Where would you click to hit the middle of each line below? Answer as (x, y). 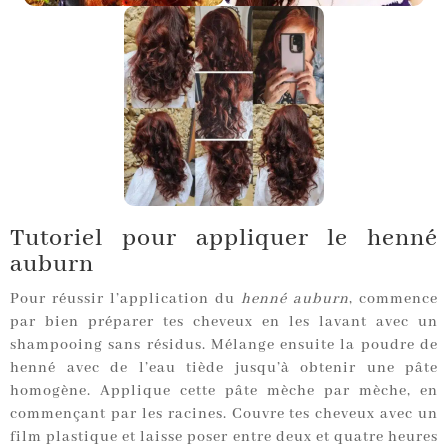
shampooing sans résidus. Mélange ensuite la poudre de (224, 345)
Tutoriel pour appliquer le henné (224, 239)
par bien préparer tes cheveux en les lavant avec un (224, 322)
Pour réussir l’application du (125, 299)
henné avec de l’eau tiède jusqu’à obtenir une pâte (224, 368)
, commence (393, 299)
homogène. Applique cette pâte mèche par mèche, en (224, 391)
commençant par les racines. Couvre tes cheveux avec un (224, 414)
